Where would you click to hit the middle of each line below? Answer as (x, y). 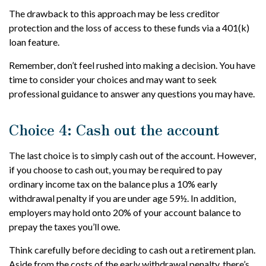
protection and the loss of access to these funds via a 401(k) (129, 27)
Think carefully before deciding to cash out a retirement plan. (132, 249)
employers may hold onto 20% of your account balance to (125, 212)
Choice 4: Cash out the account (114, 129)
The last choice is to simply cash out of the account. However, (132, 155)
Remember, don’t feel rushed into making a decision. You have (132, 65)
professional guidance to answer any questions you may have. (132, 93)
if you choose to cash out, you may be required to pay (115, 169)
